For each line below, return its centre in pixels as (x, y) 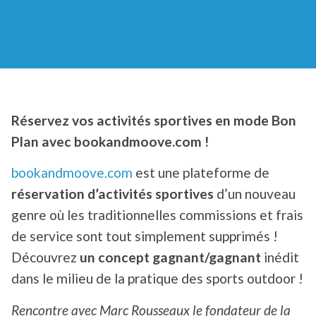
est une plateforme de (201, 173)
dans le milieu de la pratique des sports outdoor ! (157, 279)
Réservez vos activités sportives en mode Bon (154, 121)
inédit (280, 257)
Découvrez (45, 257)
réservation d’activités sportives (113, 194)
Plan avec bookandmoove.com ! (110, 142)
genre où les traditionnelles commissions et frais (157, 215)
